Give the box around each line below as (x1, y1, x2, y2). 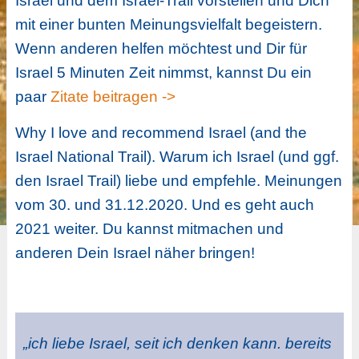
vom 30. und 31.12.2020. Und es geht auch (14, 196, 314, 213)
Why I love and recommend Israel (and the (14, 123, 307, 141)
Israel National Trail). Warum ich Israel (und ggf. (14, 147, 339, 165)
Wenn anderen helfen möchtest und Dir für (14, 40, 307, 58)
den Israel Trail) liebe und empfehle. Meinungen (14, 171, 342, 189)
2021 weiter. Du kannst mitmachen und (14, 220, 284, 237)
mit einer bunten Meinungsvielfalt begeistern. (14, 16, 322, 34)
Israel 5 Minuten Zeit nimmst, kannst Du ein (14, 64, 312, 82)
